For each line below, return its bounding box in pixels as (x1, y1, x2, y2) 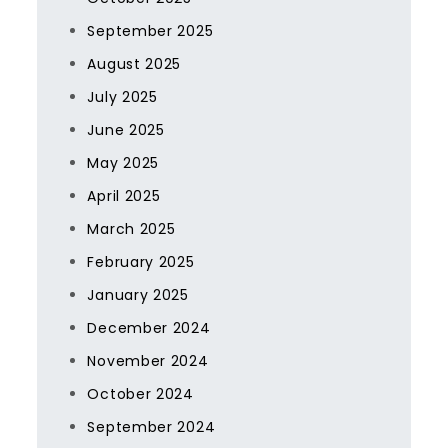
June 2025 (87, 120, 165, 140)
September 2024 (87, 417, 216, 437)
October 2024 (87, 384, 194, 404)
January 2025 (87, 285, 189, 305)
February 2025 (87, 252, 195, 272)
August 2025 (87, 54, 182, 74)
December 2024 (87, 318, 211, 338)
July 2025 (87, 87, 158, 107)
